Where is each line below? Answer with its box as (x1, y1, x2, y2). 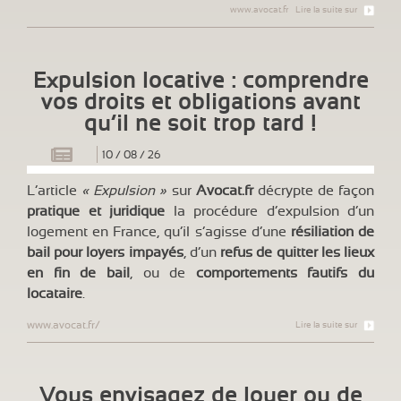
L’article (27, 184, 82, 198)
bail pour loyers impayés (27, 246, 183, 260)
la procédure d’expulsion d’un (165, 205, 374, 218)
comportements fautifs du (195, 267, 374, 280)
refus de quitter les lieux (220, 246, 375, 260)
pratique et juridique (27, 205, 165, 218)
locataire (27, 287, 82, 301)
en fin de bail (27, 267, 130, 280)
